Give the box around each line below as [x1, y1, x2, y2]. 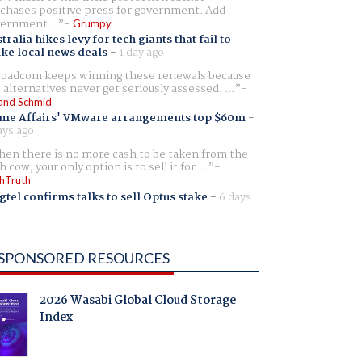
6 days [218, 187, 251, 206]
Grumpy [72, 16, 112, 30]
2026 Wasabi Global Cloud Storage [39, 291, 236, 311]
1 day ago [118, 44, 164, 62]
